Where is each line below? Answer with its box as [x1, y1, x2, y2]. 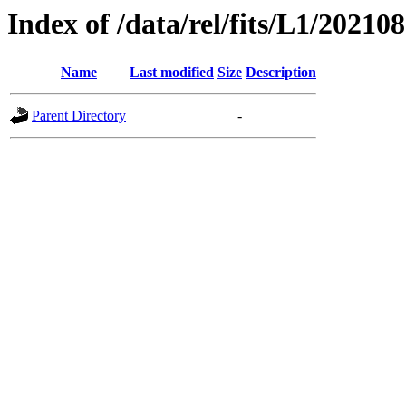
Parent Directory [32, 108, 126, 124]
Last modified [130, 64, 214, 81]
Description [246, 64, 316, 81]
